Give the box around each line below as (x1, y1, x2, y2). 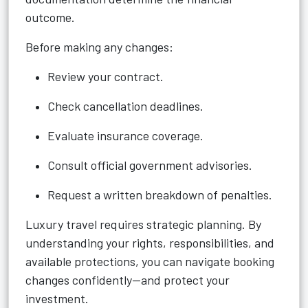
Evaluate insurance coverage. (47, 128, 203, 143)
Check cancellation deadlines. (47, 98, 203, 113)
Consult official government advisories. (47, 157, 252, 173)
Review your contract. (47, 69, 164, 84)
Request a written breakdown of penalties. (47, 187, 272, 202)
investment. (25, 291, 89, 306)
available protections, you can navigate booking (25, 254, 274, 269)
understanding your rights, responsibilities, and (25, 235, 274, 250)
